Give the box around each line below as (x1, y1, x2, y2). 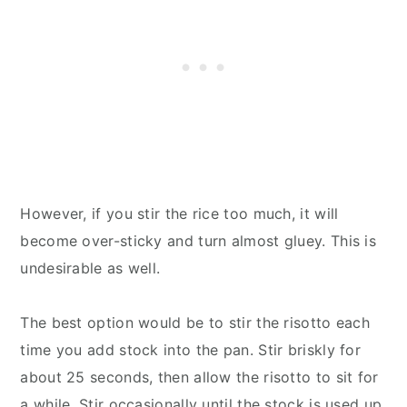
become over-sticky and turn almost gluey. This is (20, 231, 377, 250)
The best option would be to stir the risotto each (20, 313, 371, 332)
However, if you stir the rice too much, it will (20, 203, 339, 223)
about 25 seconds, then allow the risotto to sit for (20, 367, 379, 386)
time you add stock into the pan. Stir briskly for (20, 340, 362, 359)
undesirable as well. (20, 258, 161, 277)
